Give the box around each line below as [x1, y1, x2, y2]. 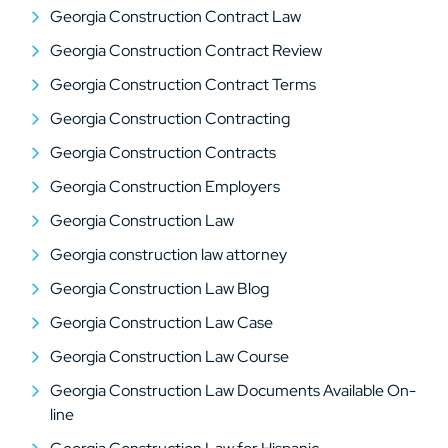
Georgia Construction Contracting [50, 108, 290, 129]
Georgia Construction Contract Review [50, 40, 322, 61]
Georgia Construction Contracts [50, 142, 276, 163]
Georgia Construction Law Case [50, 312, 273, 333]
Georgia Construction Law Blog [50, 278, 269, 299]
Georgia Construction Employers [50, 176, 280, 197]
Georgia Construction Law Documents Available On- [50, 380, 416, 401]
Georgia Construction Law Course [50, 346, 289, 367]
